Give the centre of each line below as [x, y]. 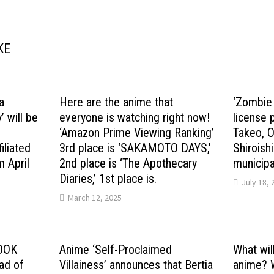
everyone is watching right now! [135, 117]
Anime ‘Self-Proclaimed [116, 249]
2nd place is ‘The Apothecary [128, 163]
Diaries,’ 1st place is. [108, 178]
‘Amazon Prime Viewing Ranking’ [137, 132]
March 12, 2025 [95, 197]
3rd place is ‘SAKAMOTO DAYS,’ [135, 148]
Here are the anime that [117, 102]
